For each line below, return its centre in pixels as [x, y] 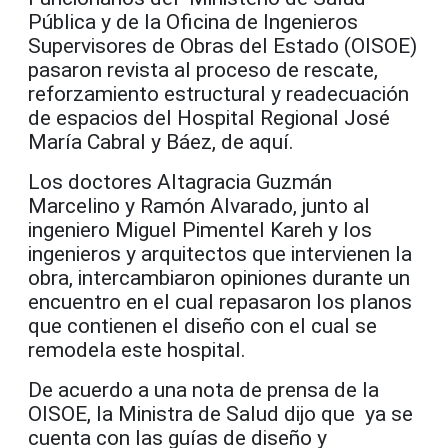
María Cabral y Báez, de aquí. [161, 142]
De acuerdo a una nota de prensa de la [203, 390]
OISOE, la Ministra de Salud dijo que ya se [220, 414]
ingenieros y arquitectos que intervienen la [220, 254]
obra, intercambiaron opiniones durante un [219, 278]
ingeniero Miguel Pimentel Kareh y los [200, 230]
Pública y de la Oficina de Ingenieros [193, 22]
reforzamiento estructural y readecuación [218, 94]
